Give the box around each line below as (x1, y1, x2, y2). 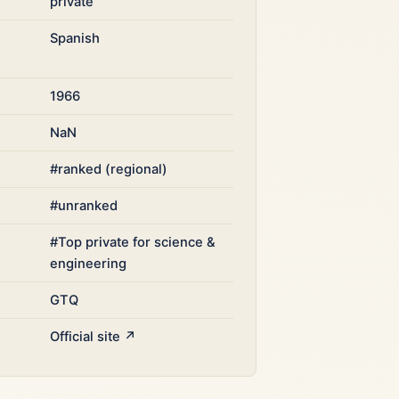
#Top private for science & (50, 234, 216, 250)
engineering (50, 256, 127, 272)
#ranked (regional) (50, 161, 168, 177)
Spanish (50, 30, 101, 46)
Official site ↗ (50, 329, 137, 345)
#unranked (50, 198, 118, 214)
